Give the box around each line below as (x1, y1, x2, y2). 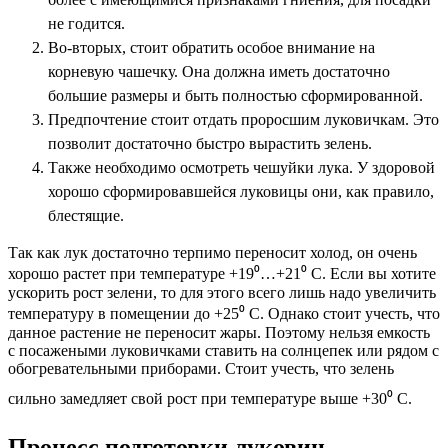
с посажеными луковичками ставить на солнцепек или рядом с (8, 342, 439, 360)
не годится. (48, 15, 125, 33)
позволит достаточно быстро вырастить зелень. (48, 135, 372, 153)
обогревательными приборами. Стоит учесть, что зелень (8, 360, 394, 378)
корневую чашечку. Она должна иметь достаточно (48, 63, 390, 81)
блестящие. (48, 207, 124, 225)
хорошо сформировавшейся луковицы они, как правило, (48, 183, 434, 201)
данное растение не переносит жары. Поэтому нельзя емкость (8, 324, 430, 342)
